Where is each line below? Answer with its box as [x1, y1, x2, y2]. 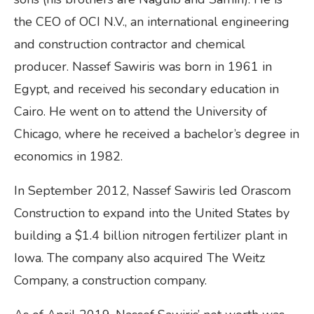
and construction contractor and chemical [14, 36, 245, 53]
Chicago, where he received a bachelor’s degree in [14, 125, 299, 143]
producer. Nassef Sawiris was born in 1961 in [14, 58, 272, 76]
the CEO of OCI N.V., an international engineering [14, 13, 289, 31]
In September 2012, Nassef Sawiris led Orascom [14, 182, 291, 200]
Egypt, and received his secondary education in [14, 81, 279, 98]
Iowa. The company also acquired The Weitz [14, 250, 265, 267]
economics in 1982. [14, 148, 123, 165]
